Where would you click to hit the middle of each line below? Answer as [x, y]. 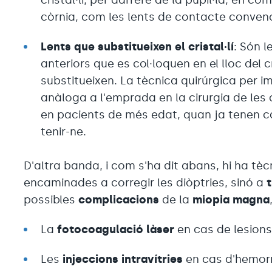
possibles [51, 199]
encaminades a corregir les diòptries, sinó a [145, 182]
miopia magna [231, 199]
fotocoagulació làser [117, 229]
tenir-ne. [64, 131]
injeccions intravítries [123, 259]
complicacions [119, 199]
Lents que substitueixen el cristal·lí [138, 46]
